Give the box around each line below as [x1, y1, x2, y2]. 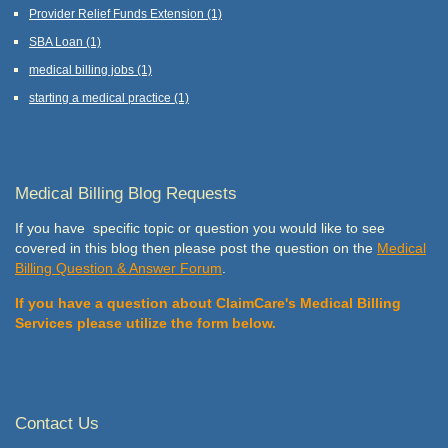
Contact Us [15, 414, 99, 434]
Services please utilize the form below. [15, 314, 276, 331]
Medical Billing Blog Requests [15, 183, 237, 203]
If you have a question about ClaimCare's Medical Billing [15, 294, 401, 311]
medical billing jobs [29, 62, 137, 76]
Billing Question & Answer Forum [15, 260, 222, 277]
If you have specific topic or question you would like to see [15, 220, 385, 237]
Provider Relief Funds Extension [29, 6, 207, 20]
